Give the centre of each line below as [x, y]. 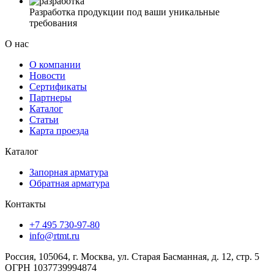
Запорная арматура [69, 172]
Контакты [25, 204]
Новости [47, 76]
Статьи [44, 120]
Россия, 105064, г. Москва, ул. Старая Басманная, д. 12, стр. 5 [132, 257]
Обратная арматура [69, 183]
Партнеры [50, 98]
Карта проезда [59, 131]
